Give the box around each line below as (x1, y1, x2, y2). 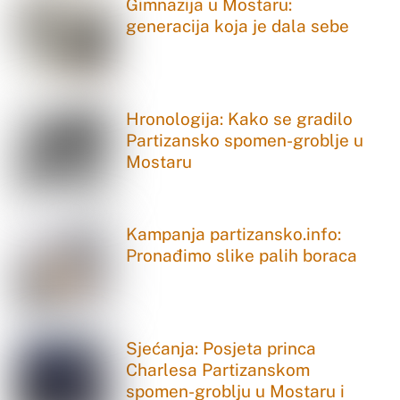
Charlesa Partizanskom (126, 360, 311, 380)
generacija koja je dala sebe (126, 15, 350, 36)
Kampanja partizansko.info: (126, 223, 342, 244)
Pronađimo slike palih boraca (126, 245, 358, 265)
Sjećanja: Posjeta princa (126, 338, 317, 359)
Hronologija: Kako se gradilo (126, 109, 354, 129)
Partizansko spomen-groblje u (126, 130, 364, 151)
